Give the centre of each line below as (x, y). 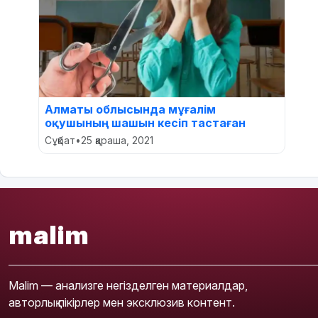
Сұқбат (60, 140)
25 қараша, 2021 (117, 140)
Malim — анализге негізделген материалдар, (128, 285)
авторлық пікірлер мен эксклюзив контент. (122, 302)
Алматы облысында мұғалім (130, 109)
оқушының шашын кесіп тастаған (145, 123)
